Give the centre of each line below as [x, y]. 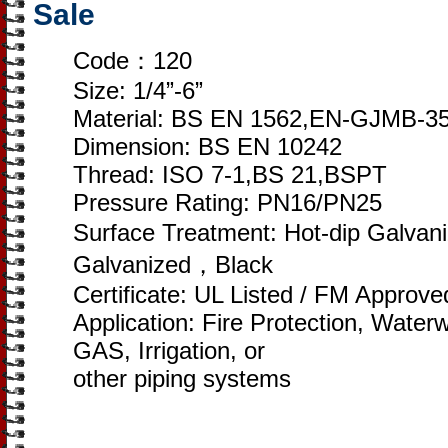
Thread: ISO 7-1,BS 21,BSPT [230, 174]
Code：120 [132, 60]
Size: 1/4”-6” [138, 90]
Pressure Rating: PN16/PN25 [227, 202]
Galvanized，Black [173, 264]
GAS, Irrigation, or [169, 350]
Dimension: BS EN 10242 [207, 146]
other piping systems [182, 378]
